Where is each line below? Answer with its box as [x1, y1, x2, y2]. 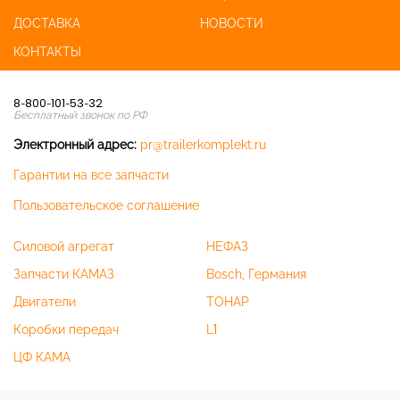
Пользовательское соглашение [13, 198, 199, 212]
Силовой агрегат [13, 239, 114, 254]
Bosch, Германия [206, 267, 306, 281]
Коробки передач [13, 322, 119, 337]
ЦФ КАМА [13, 350, 71, 364]
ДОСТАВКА [13, 16, 80, 30]
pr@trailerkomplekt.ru [140, 137, 266, 152]
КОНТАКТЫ [13, 45, 81, 59]
